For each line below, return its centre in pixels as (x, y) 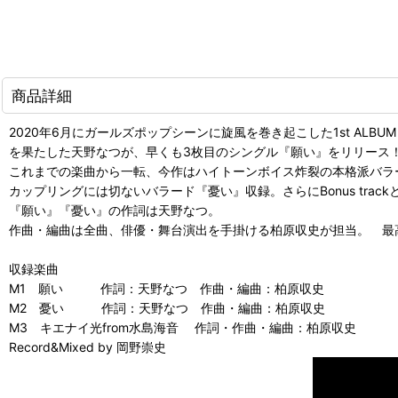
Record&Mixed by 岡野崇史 (88, 346)
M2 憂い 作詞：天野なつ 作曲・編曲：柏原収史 (167, 307)
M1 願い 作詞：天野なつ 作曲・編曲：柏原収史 (167, 288)
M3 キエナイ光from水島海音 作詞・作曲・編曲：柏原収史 (189, 327)
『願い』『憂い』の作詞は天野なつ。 (121, 210)
